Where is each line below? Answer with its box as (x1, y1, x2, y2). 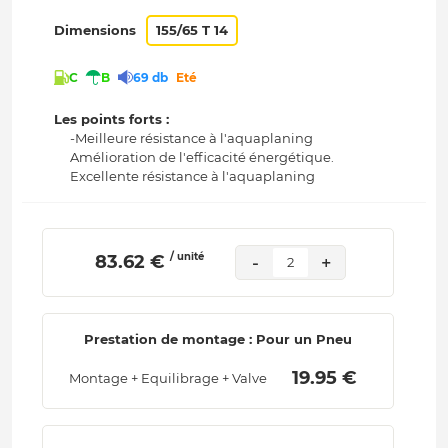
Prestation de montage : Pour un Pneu (83, 331, 352, 348)
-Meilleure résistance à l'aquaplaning (70, 130, 314, 147)
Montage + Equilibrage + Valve (68, 370, 267, 387)
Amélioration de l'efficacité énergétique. (70, 149, 335, 166)
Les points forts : (54, 111, 170, 128)
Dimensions (54, 22, 137, 38)
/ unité (169, 250, 204, 264)
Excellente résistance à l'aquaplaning (70, 168, 316, 185)
